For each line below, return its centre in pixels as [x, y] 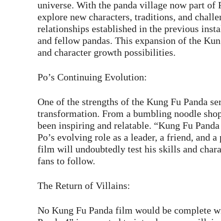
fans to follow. [66, 161]
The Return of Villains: [84, 186]
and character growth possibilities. [107, 53]
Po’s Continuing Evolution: [92, 77]
